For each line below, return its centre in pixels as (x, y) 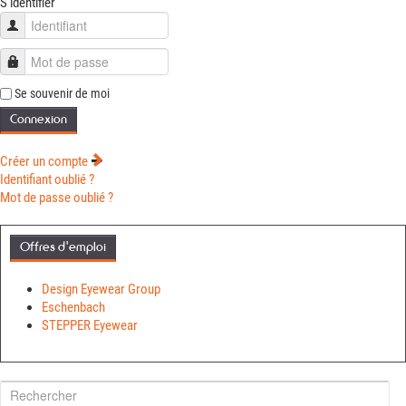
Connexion (39, 120)
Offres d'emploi (63, 247)
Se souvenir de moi (62, 94)
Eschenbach (73, 308)
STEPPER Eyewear (90, 326)
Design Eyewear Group (101, 290)
